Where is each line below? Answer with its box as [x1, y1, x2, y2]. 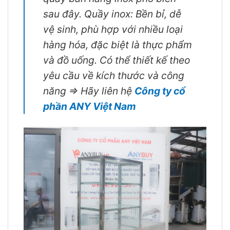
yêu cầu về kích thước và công [43, 69, 184, 82]
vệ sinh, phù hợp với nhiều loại [43, 23, 183, 35]
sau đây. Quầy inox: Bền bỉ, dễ [43, 7, 181, 20]
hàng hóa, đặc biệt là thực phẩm [43, 38, 192, 51]
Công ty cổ [135, 84, 185, 97]
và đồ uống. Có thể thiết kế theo [43, 53, 190, 66]
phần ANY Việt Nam [43, 100, 136, 112]
